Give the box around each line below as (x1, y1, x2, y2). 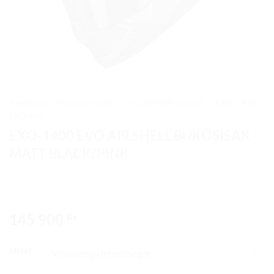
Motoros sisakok (56, 98, 119, 108)
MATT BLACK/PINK (9, 144, 129, 161)
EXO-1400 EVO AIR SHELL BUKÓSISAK (9, 127, 250, 144)
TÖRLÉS (241, 228, 265, 236)
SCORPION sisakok (130, 98, 204, 108)
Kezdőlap (9, 98, 45, 108)
